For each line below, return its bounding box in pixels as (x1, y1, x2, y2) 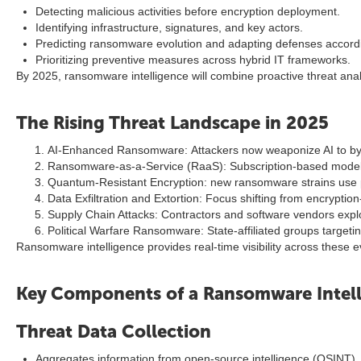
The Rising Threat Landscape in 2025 (16, 112, 329, 134)
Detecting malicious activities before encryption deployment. (35, 5, 340, 18)
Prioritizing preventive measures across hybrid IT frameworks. (35, 53, 351, 66)
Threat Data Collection (16, 321, 211, 342)
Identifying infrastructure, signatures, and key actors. (35, 21, 303, 34)
